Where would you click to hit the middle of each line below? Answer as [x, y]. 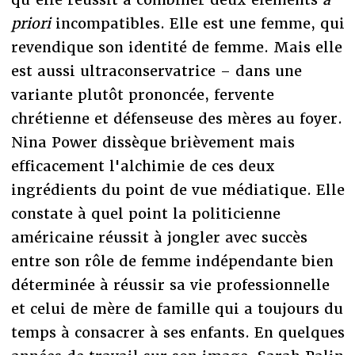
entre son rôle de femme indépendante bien [172, 261]
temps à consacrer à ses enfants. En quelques [177, 332]
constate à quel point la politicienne [145, 213]
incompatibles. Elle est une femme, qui [200, 23]
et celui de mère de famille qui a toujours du [177, 308]
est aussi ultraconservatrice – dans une [156, 71]
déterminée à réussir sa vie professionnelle [170, 284]
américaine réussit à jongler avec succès [159, 237]
